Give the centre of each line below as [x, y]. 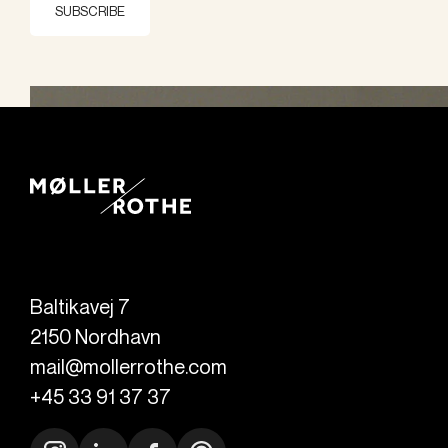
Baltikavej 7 [80, 307]
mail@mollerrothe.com [128, 367]
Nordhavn [118, 337]
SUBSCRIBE [90, 11]
